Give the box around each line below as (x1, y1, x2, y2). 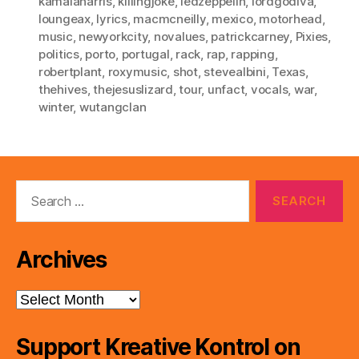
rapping (231, 46, 275, 62)
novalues (153, 28, 205, 44)
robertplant (38, 63, 103, 79)
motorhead (259, 10, 322, 26)
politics (38, 46, 79, 62)
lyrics (96, 10, 127, 26)
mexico (212, 10, 253, 26)
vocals (250, 81, 288, 97)
